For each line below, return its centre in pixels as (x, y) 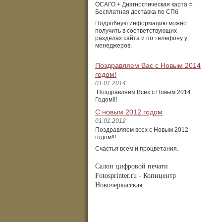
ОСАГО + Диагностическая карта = (144, 4)
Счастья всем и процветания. (137, 149)
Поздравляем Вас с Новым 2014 (148, 65)
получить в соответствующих (136, 31)
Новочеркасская (119, 185)
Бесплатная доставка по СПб (137, 12)
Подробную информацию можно (141, 23)
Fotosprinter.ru (117, 176)
